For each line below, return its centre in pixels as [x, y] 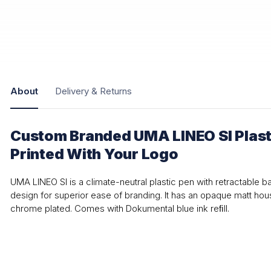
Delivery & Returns [93, 91]
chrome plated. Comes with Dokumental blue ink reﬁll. [120, 208]
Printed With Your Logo [94, 154]
